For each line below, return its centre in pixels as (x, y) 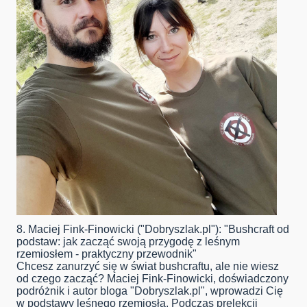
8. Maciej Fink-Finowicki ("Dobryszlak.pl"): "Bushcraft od (153, 230)
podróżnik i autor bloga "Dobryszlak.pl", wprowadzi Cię (150, 291)
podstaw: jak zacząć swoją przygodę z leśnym (128, 242)
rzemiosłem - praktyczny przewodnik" (107, 254)
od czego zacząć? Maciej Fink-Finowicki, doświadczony (152, 279)
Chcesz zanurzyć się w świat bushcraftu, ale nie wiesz (148, 267)
